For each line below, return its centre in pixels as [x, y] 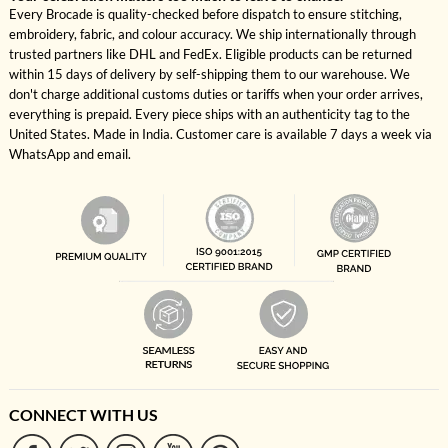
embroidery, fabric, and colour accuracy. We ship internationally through [212, 34]
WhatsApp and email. [69, 154]
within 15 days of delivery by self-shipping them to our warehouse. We [209, 74]
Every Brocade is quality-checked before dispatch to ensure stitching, [205, 14]
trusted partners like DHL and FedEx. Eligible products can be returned [210, 54]
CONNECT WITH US [83, 414]
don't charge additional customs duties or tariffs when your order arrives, [215, 94]
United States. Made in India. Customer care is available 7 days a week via [220, 134]
